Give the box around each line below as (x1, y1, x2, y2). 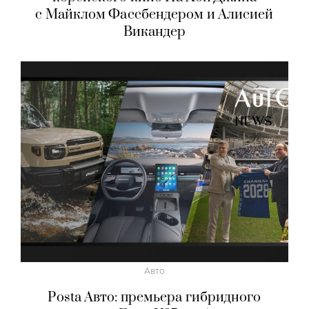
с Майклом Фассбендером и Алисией (35, 6, 274, 24)
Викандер (123, 23, 186, 41)
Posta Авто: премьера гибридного (48, 289, 261, 307)
